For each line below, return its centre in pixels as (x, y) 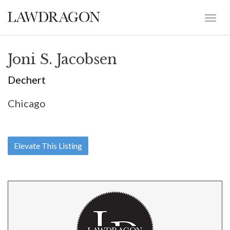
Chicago (27, 103)
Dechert (27, 80)
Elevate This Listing (48, 146)
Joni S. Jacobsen (62, 59)
